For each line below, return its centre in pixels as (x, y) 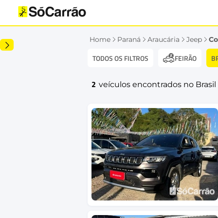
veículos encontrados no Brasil (157, 84)
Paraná (129, 39)
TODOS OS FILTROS (120, 58)
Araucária (163, 39)
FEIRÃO (186, 58)
